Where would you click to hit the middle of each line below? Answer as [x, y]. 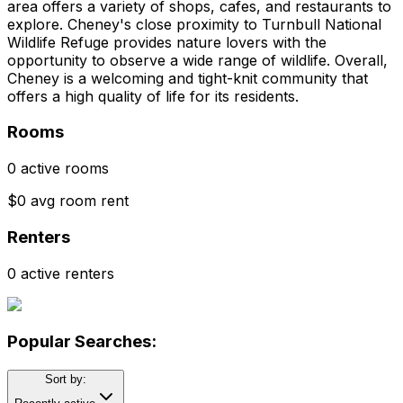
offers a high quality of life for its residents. [153, 96]
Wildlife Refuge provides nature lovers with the [167, 42]
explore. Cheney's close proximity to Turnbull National [194, 24]
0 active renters [61, 273]
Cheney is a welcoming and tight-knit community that [188, 78]
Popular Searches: [82, 342]
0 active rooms [58, 169]
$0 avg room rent [68, 201]
